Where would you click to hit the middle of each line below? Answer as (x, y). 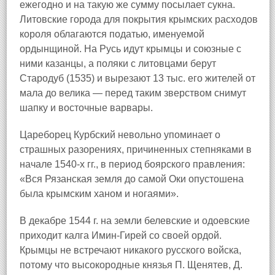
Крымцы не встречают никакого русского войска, (130, 250)
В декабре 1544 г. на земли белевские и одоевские (135, 221)
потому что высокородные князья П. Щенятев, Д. (131, 265)
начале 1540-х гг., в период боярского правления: (132, 164)
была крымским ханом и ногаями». (99, 194)
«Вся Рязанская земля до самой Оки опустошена (132, 179)
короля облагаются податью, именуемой (112, 34)
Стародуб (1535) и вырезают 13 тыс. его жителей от (137, 78)
